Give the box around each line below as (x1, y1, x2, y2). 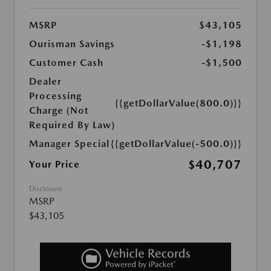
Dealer (29, 75, 62, 87)
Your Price (29, 158, 80, 170)
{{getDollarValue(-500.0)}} (111, 137, 242, 149)
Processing (29, 90, 82, 102)
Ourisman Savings (29, 38, 115, 50)
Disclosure (29, 184, 62, 193)
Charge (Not (29, 104, 88, 116)
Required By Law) (29, 119, 115, 131)
